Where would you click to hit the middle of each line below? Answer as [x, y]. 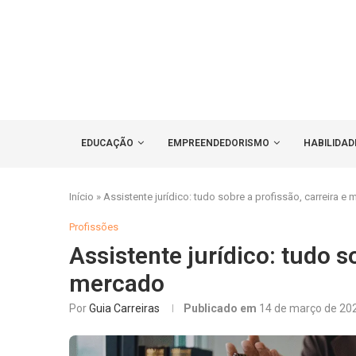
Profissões [94, 227]
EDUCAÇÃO [107, 143]
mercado [117, 284]
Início [81, 197]
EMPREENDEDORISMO [219, 143]
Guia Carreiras [124, 309]
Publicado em [221, 309]
